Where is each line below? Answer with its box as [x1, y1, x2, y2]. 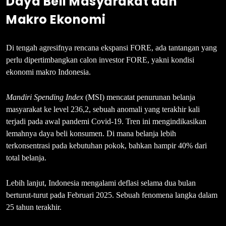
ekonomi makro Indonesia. [6, 68, 91, 77]
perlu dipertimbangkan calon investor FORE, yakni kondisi [6, 55, 194, 65]
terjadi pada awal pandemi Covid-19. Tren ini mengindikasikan [6, 117, 206, 126]
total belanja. [6, 153, 46, 162]
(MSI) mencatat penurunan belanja [83, 93, 195, 102]
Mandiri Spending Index [6, 93, 83, 102]
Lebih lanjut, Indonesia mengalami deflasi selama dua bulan [6, 179, 196, 188]
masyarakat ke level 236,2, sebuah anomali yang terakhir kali [6, 105, 200, 114]
